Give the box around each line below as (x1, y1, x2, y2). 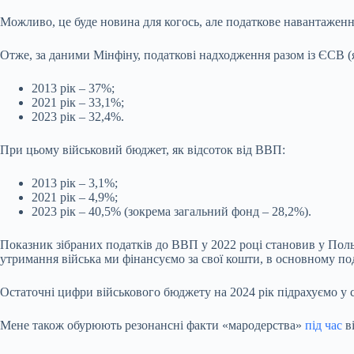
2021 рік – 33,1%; (32, 96, 124, 109)
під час (305, 318, 342, 332)
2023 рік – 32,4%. (32, 110, 124, 123)
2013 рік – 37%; (32, 81, 115, 95)
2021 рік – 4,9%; (32, 190, 118, 204)
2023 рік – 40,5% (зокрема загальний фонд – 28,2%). (32, 205, 311, 218)
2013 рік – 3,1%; (32, 176, 118, 190)
